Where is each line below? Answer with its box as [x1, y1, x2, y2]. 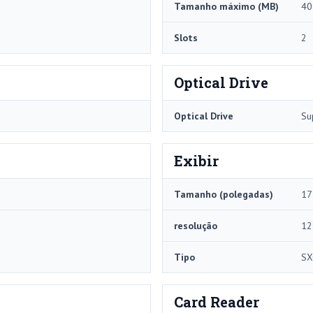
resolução [174, 219, 217, 233]
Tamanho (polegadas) [174, 188, 273, 201]
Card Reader [174, 293, 259, 312]
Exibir [174, 152, 219, 170]
